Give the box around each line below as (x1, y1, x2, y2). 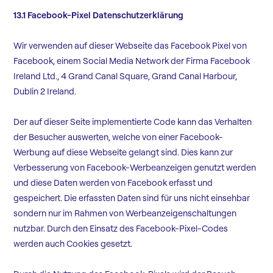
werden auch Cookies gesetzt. (13, 238, 133, 250)
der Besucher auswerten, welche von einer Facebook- (13, 132, 224, 143)
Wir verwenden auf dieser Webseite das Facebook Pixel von (13, 40, 247, 52)
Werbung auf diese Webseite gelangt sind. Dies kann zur (13, 147, 233, 158)
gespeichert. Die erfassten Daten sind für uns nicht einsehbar (13, 193, 250, 204)
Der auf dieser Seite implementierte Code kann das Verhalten (13, 116, 252, 128)
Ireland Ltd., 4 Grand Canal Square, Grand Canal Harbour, (13, 71, 238, 82)
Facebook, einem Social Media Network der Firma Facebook (13, 55, 250, 67)
